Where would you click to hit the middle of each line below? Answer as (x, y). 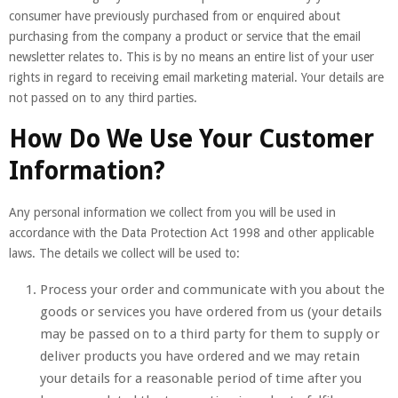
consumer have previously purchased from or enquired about (175, 16)
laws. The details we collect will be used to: (124, 253)
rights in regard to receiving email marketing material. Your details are (196, 77)
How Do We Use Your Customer (191, 139)
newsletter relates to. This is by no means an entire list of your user (191, 56)
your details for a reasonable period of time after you (201, 378)
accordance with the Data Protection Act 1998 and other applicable (191, 232)
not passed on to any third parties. (103, 97)
